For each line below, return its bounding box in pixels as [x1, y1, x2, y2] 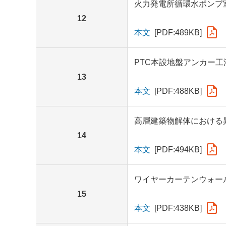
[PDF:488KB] [154, 86, 202, 95]
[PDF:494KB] [154, 145, 202, 154]
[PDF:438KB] [154, 203, 202, 212]
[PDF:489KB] [154, 28, 202, 37]
